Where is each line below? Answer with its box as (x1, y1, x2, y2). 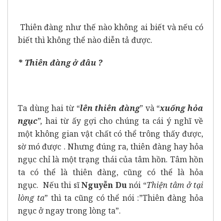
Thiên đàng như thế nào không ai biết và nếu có (18, 21, 203, 33)
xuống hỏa (160, 102, 204, 113)
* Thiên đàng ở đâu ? (18, 57, 103, 68)
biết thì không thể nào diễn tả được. (18, 34, 152, 45)
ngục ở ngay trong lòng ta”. (18, 205, 121, 216)
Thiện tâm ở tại (146, 179, 204, 190)
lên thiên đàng (79, 102, 140, 113)
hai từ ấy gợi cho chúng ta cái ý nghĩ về (42, 115, 203, 126)
